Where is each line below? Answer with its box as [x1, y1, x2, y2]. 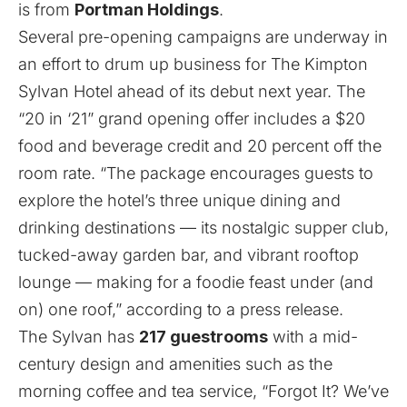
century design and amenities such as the [18, 353, 333, 373]
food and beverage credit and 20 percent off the [18, 135, 382, 155]
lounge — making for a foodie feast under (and [18, 272, 373, 292]
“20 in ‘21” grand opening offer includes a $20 [18, 108, 365, 128]
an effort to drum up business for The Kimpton [18, 54, 368, 74]
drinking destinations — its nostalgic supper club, [18, 217, 389, 237]
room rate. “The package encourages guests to [18, 163, 373, 183]
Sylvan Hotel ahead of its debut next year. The [18, 81, 365, 101]
